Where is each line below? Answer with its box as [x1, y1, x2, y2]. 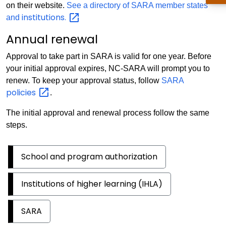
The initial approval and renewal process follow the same [6, 108, 209, 118]
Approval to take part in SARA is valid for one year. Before [6, 51, 211, 61]
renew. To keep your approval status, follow [6, 76, 161, 85]
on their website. [6, 1, 67, 10]
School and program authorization [21, 151, 157, 163]
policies [6, 86, 38, 98]
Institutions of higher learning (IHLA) [21, 178, 162, 190]
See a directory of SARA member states [67, 1, 208, 10]
